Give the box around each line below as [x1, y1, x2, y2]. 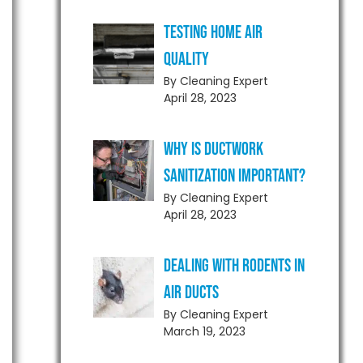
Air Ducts [163, 282, 219, 304]
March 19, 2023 [163, 323, 246, 340]
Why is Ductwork [163, 139, 263, 160]
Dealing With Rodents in [163, 255, 305, 277]
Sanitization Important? [163, 165, 305, 187]
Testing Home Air [163, 22, 263, 44]
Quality [163, 49, 209, 70]
